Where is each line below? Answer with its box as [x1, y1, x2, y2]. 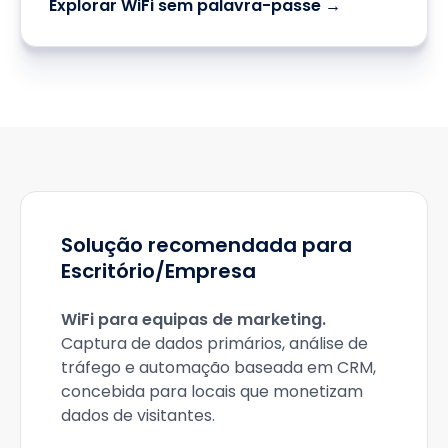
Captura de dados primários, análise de [61, 332, 368, 355]
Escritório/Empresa [61, 257, 256, 285]
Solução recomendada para [61, 231, 352, 259]
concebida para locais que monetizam [61, 380, 363, 403]
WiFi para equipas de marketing [61, 308, 322, 331]
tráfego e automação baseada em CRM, [61, 356, 376, 379]
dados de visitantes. [61, 404, 215, 427]
